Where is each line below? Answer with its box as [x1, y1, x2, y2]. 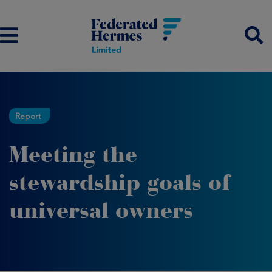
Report [15, 110, 41, 121]
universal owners [9, 197, 193, 224]
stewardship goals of [9, 169, 230, 196]
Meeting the [9, 141, 137, 168]
